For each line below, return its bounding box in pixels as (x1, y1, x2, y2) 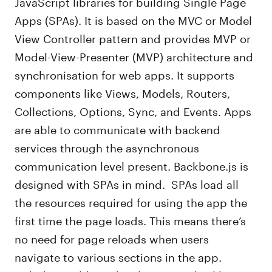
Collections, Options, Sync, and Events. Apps (15, 101, 252, 118)
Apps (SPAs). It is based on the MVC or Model (15, 10, 253, 27)
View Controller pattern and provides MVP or (15, 29, 251, 46)
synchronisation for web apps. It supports (15, 65, 235, 82)
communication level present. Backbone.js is (15, 156, 249, 173)
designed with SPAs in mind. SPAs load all (15, 174, 239, 191)
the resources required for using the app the (15, 192, 248, 209)
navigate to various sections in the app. (15, 247, 222, 264)
